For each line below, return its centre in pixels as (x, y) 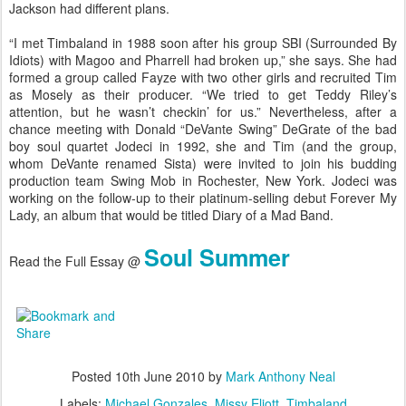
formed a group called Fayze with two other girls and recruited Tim (203, 77)
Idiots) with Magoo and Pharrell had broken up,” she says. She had (203, 60)
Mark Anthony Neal (280, 376)
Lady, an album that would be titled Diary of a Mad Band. (171, 215)
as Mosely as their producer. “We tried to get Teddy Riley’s (203, 94)
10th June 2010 (159, 376)
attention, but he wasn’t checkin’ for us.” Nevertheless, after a (203, 111)
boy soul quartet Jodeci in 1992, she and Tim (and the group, (203, 146)
